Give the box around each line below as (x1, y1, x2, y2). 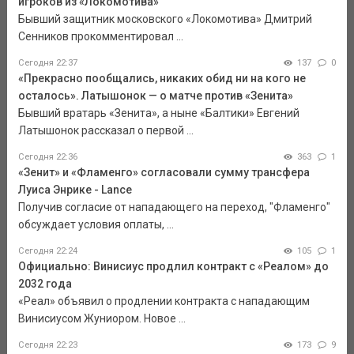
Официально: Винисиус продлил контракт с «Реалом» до (17, 260, 329, 273)
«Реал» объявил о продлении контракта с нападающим (17, 295, 310, 308)
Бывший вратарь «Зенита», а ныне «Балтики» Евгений (17, 107, 299, 120)
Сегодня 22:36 (17, 152, 77, 163)
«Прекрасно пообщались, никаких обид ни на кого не (17, 72, 306, 85)
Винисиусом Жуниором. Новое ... (17, 312, 186, 326)
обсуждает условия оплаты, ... (17, 218, 174, 232)
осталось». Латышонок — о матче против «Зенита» (17, 89, 293, 103)
